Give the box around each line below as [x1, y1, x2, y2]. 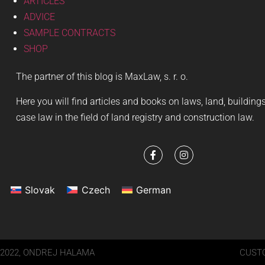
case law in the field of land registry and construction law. [15, 111, 254, 123]
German [136, 183, 172, 196]
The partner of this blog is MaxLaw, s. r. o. [15, 71, 188, 83]
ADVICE [24, 11, 55, 23]
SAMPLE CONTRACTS [24, 27, 115, 39]
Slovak [25, 183, 56, 196]
